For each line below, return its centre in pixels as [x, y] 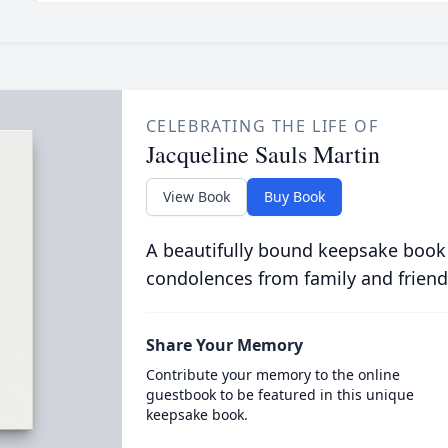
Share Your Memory [224, 345]
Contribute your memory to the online [272, 374]
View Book [196, 196]
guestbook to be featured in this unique [279, 394]
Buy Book [294, 196]
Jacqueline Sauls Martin [262, 154]
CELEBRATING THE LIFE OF [262, 126]
